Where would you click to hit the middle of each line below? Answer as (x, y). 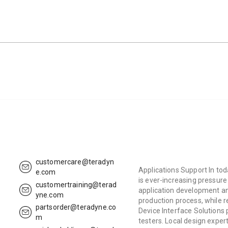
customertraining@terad (76, 184)
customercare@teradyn (75, 162)
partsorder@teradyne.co (76, 207)
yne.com (49, 195)
